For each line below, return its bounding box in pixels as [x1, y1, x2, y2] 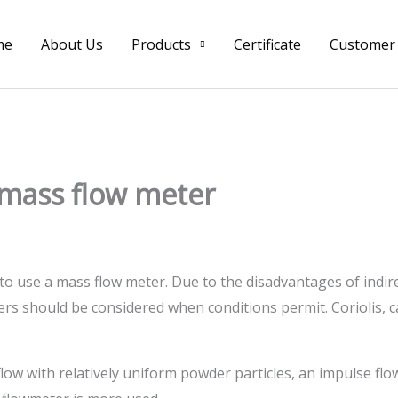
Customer [330, 34, 395, 54]
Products [131, 34, 191, 54]
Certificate [234, 34, 301, 54]
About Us [41, 34, 103, 54]
